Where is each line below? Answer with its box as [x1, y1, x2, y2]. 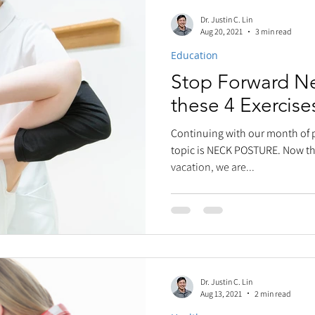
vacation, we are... [171, 160, 255, 174]
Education [171, 49, 218, 62]
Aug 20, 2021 [200, 26, 243, 37]
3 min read [255, 26, 292, 37]
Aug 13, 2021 [200, 288, 242, 299]
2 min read [255, 288, 291, 299]
